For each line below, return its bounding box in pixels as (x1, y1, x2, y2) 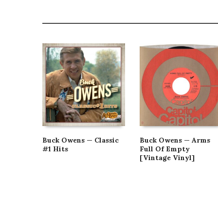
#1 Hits (42, 145, 68, 153)
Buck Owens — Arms (140, 136, 210, 145)
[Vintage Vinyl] (140, 153, 195, 162)
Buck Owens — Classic (42, 136, 119, 145)
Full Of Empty (140, 145, 190, 153)
